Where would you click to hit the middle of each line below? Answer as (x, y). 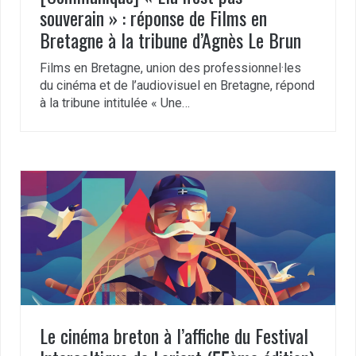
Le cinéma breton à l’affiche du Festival (174, 336)
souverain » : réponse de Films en (153, 17)
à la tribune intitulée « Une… (115, 103)
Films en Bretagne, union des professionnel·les (170, 68)
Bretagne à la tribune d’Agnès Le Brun (170, 39)
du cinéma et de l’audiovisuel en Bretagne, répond (177, 85)
